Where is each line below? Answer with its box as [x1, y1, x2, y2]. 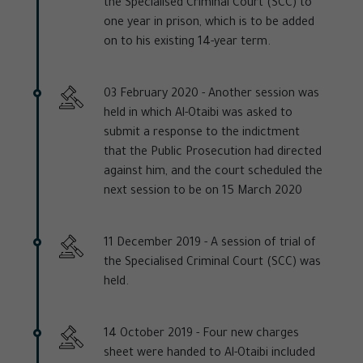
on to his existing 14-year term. [104, 36, 271, 50]
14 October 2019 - [104, 328, 199, 342]
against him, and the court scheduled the [104, 166, 322, 180]
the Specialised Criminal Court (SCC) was [104, 257, 321, 271]
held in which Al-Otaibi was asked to [104, 108, 293, 122]
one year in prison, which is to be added [104, 17, 314, 31]
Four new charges [199, 328, 299, 342]
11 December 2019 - [104, 237, 207, 251]
